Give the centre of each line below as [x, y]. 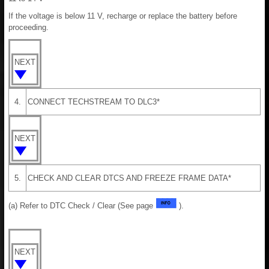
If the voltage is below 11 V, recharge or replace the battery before [123, 16]
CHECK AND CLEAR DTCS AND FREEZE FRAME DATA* [129, 178]
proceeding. [29, 27]
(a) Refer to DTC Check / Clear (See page [82, 205]
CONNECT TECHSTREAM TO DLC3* [94, 101]
